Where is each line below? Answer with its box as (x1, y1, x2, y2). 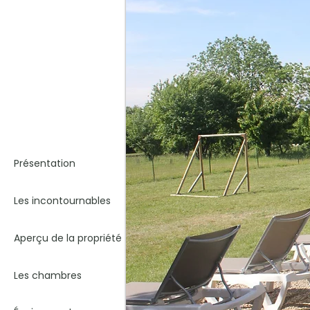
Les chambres (14, 268, 82, 282)
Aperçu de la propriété (14, 230, 122, 245)
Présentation (14, 156, 75, 170)
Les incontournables (14, 193, 111, 208)
